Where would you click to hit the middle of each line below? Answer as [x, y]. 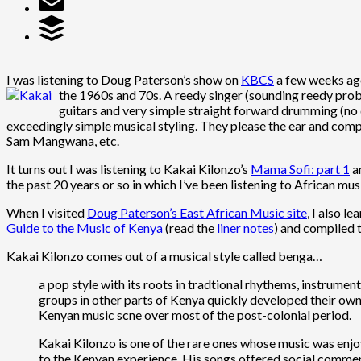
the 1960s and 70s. [111, 94]
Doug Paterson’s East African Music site [197, 212]
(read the [190, 227]
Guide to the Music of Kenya [85, 227]
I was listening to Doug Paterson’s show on [124, 79]
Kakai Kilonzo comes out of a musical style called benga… [164, 255]
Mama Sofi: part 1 [300, 168]
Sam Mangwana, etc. [63, 140]
